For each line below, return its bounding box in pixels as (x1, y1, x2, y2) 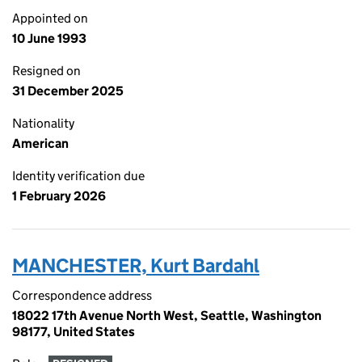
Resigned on (12, 63, 81, 78)
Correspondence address (12, 288, 152, 303)
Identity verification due (12, 168, 145, 183)
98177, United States (12, 324, 135, 339)
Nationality (12, 116, 74, 131)
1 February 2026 (12, 188, 106, 204)
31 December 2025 (12, 83, 124, 99)
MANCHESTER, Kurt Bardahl (12, 254, 259, 277)
